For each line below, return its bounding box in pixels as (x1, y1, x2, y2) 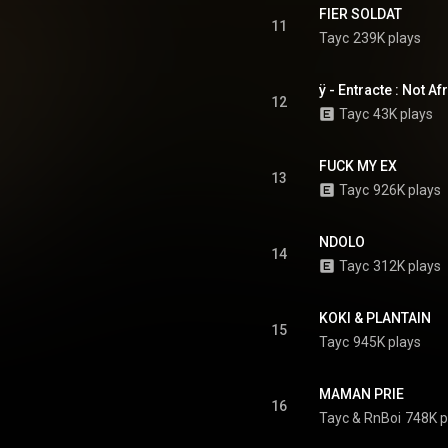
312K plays (373, 258, 441, 274)
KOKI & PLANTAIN (319, 310, 431, 326)
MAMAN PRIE (319, 386, 404, 402)
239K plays (353, 30, 421, 46)
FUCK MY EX (319, 158, 397, 174)
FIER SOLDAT (319, 6, 402, 22)
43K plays (373, 106, 433, 122)
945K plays (353, 334, 421, 350)
